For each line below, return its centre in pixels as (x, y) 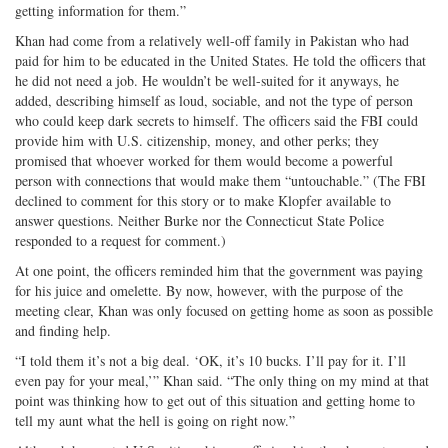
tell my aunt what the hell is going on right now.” (155, 420)
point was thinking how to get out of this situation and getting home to (215, 400)
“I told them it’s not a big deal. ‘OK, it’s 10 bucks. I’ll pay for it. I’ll (210, 360)
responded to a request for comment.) (120, 240)
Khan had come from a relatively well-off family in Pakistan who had (212, 40)
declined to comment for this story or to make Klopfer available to (203, 200)
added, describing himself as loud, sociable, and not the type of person (214, 100)
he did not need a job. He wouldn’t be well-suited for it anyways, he (207, 80)
